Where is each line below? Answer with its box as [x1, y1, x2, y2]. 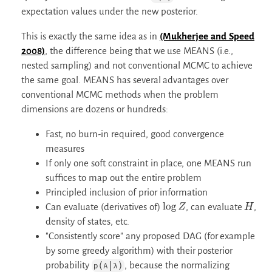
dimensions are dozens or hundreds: [21, 103, 168, 114]
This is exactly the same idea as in [21, 30, 160, 41]
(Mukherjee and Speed [160, 30, 255, 41]
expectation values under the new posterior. [21, 5, 198, 16]
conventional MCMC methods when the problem [21, 89, 219, 100]
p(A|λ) [93, 260, 123, 270]
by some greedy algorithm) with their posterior [46, 245, 233, 256]
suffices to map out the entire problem [46, 172, 202, 183]
